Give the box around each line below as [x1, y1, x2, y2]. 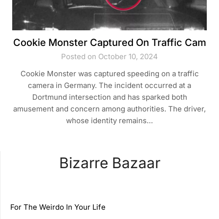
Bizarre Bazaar [59, 154, 160, 172]
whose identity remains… [66, 116, 153, 126]
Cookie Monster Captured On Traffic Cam [13, 37, 206, 49]
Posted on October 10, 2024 [61, 52, 158, 62]
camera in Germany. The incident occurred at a [28, 81, 191, 90]
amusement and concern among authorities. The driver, [13, 104, 206, 114]
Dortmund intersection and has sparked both [32, 92, 187, 102]
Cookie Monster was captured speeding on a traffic [20, 69, 199, 79]
